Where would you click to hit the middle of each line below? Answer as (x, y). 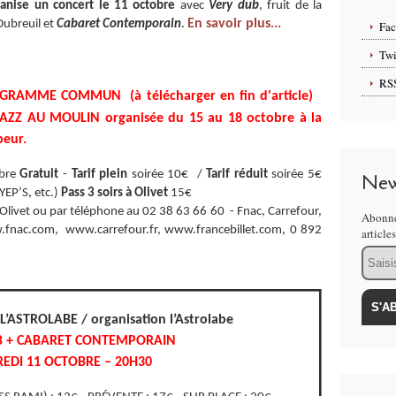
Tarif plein (99, 175)
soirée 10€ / (165, 175)
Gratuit (41, 175)
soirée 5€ (297, 175)
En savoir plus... (238, 24)
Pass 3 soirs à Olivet (114, 193)
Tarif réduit (237, 175)
